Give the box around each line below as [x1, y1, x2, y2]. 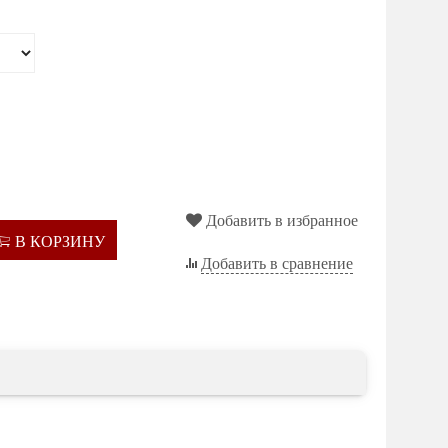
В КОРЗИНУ [14, 230, 105, 252]
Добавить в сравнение [200, 252, 353, 274]
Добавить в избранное [205, 212, 358, 229]
